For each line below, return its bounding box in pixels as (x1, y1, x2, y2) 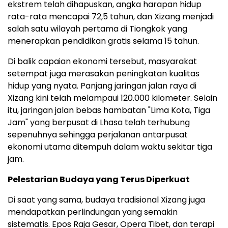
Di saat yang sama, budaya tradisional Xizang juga (8, 193, 205, 206)
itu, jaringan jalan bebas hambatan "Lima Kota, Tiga (8, 104, 210, 116)
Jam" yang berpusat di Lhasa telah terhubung (8, 116, 190, 128)
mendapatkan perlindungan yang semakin (8, 206, 178, 218)
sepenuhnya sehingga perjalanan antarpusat (8, 128, 188, 140)
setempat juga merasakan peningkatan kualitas (8, 67, 199, 79)
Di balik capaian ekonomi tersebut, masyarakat (8, 55, 197, 67)
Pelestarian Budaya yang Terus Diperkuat (8, 173, 190, 185)
